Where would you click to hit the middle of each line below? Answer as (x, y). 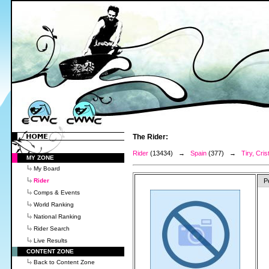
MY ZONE (40, 158)
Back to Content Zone (64, 262)
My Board (47, 168)
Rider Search (52, 228)
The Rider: (150, 137)
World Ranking (54, 204)
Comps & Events (57, 192)
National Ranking (57, 216)
